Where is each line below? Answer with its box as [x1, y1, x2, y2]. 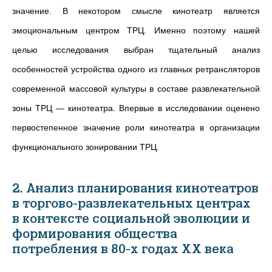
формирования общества [12, 227, 177, 241]
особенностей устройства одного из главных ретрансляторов [12, 64, 260, 74]
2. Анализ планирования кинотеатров [12, 182, 259, 195]
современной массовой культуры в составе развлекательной [12, 84, 260, 93]
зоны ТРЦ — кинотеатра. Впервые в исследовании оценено [12, 103, 260, 113]
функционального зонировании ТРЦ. [12, 142, 159, 152]
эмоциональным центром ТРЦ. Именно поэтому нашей [12, 25, 260, 35]
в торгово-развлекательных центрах [12, 197, 251, 211]
